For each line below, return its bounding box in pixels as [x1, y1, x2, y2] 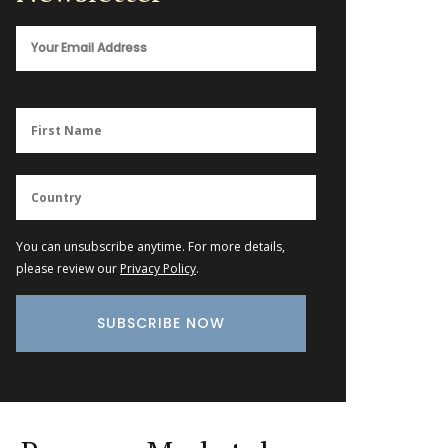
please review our [16, 259, 120, 277]
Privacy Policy [120, 259, 196, 277]
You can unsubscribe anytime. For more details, [16, 237, 285, 255]
